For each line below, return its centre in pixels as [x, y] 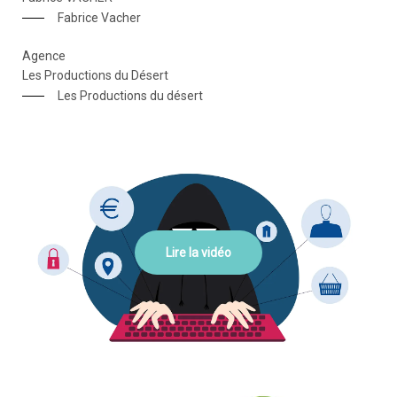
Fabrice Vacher [100, 17]
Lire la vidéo [198, 252]
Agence [44, 55]
